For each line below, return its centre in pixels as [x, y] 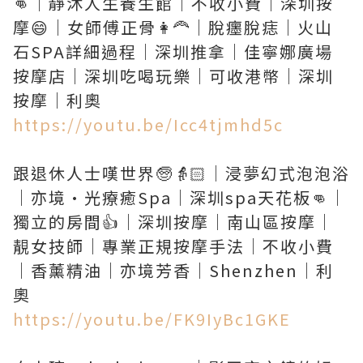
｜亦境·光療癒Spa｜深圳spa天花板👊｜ [180, 197]
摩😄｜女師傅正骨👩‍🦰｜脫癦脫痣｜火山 [173, 27]
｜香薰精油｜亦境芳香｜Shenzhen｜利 [173, 270]
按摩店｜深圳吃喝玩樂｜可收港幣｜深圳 [173, 76]
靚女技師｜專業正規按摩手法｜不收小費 [173, 246]
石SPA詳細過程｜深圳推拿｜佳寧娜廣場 [173, 51]
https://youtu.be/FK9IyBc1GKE [152, 319]
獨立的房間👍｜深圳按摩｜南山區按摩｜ [173, 222]
